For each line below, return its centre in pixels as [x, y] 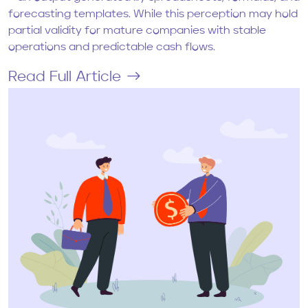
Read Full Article [65, 78]
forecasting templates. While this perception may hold [153, 15]
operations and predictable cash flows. [112, 48]
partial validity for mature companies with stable [137, 31]
